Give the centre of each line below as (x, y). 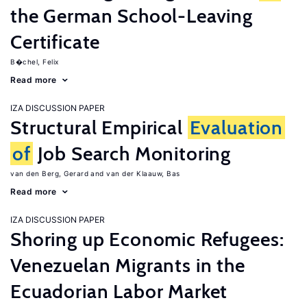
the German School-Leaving (132, 16)
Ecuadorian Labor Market (119, 291)
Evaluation (236, 127)
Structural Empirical (99, 127)
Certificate (56, 42)
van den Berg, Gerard (49, 173)
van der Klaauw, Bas (143, 173)
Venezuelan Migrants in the (128, 265)
